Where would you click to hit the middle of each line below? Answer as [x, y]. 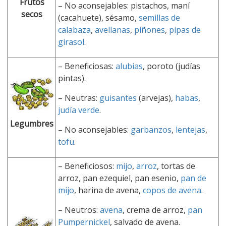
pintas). [72, 78]
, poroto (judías [172, 66]
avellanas [112, 30]
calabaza [74, 30]
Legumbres [32, 123]
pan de [193, 178]
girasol [71, 42]
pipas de [185, 30]
